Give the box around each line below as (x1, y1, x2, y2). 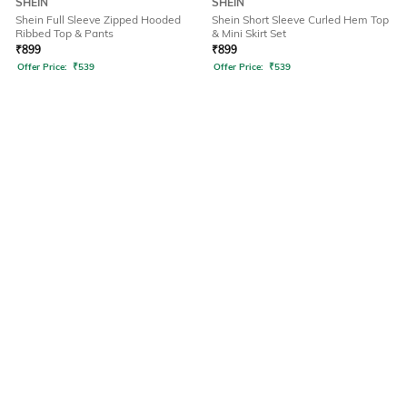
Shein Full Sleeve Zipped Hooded (15, 13, 181, 27)
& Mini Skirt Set (212, 26, 286, 41)
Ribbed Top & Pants (15, 26, 114, 41)
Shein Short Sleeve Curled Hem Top (212, 13, 389, 27)
